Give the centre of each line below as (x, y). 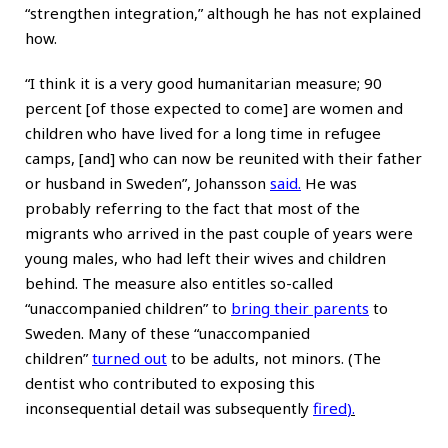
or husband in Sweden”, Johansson (147, 182)
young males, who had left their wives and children (205, 257)
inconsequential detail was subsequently (169, 407)
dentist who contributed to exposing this (170, 382)
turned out (129, 357)
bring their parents (300, 307)
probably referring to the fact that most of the (192, 207)
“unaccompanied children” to (128, 307)
